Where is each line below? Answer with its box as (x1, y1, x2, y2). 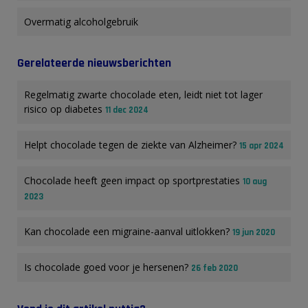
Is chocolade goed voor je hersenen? (24, 260, 191, 274)
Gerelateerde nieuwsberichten (17, 55, 171, 71)
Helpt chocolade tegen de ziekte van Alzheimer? (24, 137, 239, 151)
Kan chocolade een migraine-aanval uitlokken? (24, 224, 232, 238)
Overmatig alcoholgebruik (24, 14, 138, 28)
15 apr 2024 (239, 140, 284, 151)
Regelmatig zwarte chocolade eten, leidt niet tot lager (24, 87, 263, 101)
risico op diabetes (24, 102, 105, 115)
